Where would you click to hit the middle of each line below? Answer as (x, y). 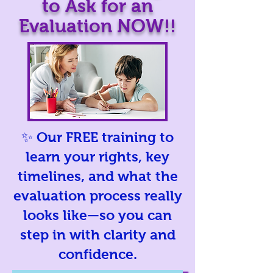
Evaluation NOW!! (97, 26)
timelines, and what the (97, 176)
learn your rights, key (97, 157)
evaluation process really (97, 196)
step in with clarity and (97, 235)
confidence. (97, 254)
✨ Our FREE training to (97, 137)
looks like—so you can (97, 215)
